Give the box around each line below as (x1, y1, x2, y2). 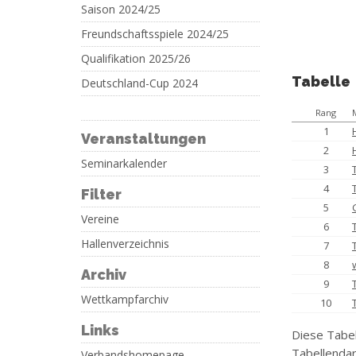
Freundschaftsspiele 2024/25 (81, 26, 229, 41)
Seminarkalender (81, 156, 167, 171)
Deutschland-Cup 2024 (81, 75, 198, 91)
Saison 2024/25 (81, 2, 161, 17)
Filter (81, 186, 122, 203)
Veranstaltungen (81, 130, 206, 147)
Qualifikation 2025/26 (81, 51, 191, 66)
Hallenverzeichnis (81, 236, 169, 251)
